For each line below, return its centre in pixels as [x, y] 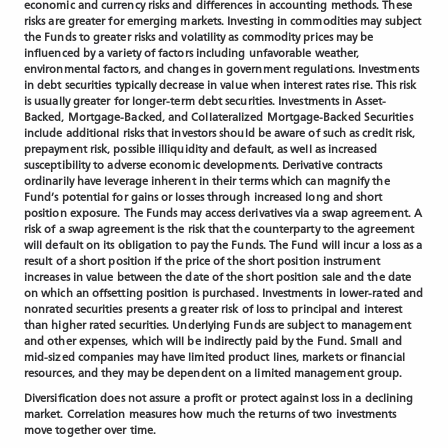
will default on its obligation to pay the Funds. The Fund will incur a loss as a [223, 244]
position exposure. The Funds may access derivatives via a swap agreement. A [223, 212]
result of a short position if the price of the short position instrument [202, 260]
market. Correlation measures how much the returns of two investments [210, 413]
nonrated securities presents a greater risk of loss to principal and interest [213, 308]
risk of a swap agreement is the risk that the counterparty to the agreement [219, 228]
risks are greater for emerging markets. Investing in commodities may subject [223, 20]
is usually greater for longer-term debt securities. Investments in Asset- [205, 100]
